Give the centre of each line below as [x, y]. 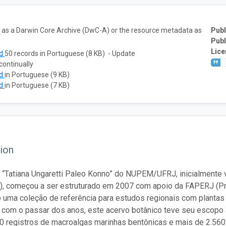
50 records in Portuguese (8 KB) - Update [70, 53]
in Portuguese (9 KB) [37, 74]
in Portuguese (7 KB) [37, 85]
